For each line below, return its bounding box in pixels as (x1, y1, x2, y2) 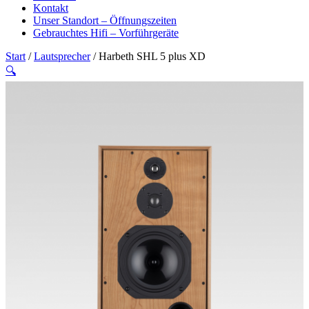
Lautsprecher (34, 50, 90, 62)
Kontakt (33, 1, 68, 14)
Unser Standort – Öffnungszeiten (33, 14, 177, 26)
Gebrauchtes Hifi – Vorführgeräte (33, 26, 179, 39)
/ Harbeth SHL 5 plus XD (90, 50, 206, 62)
